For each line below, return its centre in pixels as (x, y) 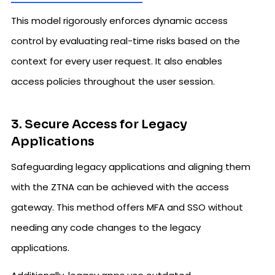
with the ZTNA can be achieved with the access (120, 187)
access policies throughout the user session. (113, 81)
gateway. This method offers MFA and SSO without (127, 207)
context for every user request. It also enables (117, 61)
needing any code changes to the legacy (106, 227)
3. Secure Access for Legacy (99, 124)
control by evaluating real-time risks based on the (126, 41)
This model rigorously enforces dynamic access (119, 20)
